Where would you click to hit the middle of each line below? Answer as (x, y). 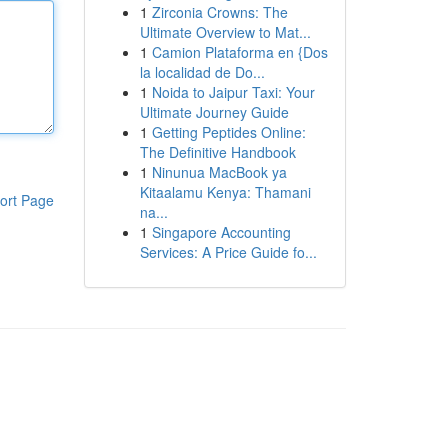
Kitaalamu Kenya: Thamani (225, 192)
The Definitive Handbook (217, 152)
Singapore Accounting (221, 232)
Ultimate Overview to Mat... (225, 32)
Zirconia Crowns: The (219, 12)
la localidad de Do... (202, 72)
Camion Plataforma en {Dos (239, 52)
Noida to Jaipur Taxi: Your (233, 92)
